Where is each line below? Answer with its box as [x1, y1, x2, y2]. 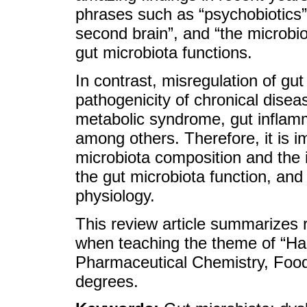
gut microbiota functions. [75, 43, 252, 62]
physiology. [75, 186, 155, 205]
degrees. [75, 271, 138, 291]
